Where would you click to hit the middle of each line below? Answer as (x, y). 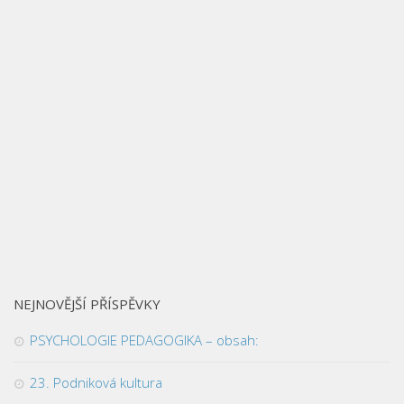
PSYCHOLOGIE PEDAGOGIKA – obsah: (144, 340)
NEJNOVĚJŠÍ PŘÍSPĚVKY (87, 303)
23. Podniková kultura (96, 382)
